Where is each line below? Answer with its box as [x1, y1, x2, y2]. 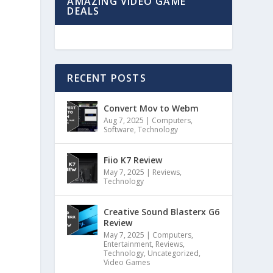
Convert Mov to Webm [104, 102, 199, 114]
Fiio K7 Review [104, 154, 163, 166]
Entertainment [104, 239, 152, 249]
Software [104, 124, 135, 135]
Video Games [104, 257, 151, 268]
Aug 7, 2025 [104, 115, 144, 126]
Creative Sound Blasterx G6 [104, 206, 220, 218]
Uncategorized [147, 248, 199, 258]
